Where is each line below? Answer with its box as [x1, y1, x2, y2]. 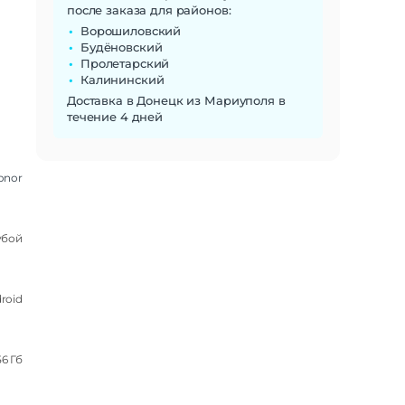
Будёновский [80, 39, 163, 54]
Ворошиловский [80, 23, 182, 38]
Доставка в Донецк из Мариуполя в [67, 92, 286, 108]
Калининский [80, 71, 165, 87]
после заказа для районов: [67, 2, 231, 17]
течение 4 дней [67, 108, 164, 124]
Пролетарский [80, 55, 170, 71]
